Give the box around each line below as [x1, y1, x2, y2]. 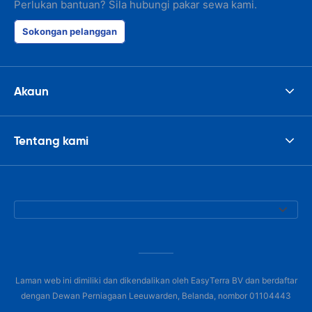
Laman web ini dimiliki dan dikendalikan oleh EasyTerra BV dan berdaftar [15, 275, 297, 286]
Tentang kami [14, 132, 88, 148]
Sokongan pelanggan [22, 26, 117, 37]
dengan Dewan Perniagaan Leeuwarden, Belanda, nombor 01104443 [21, 290, 291, 301]
